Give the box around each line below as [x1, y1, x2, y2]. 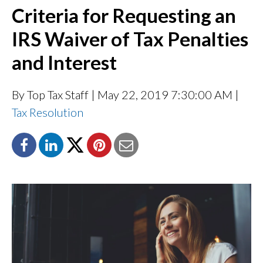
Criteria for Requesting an [12, 3, 236, 27]
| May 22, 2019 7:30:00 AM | [89, 87, 239, 102]
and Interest [12, 50, 117, 74]
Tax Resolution [12, 104, 83, 119]
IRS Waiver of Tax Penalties [12, 26, 248, 50]
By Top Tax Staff [12, 87, 89, 102]
